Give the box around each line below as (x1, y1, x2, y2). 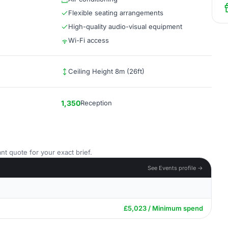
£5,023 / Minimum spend (124, 204, 203, 212)
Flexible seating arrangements (68, 9, 163, 17)
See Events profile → (148, 164, 203, 172)
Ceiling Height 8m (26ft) (68, 67, 145, 75)
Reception (80, 99, 112, 107)
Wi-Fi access (68, 36, 109, 44)
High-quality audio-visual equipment (68, 22, 182, 31)
